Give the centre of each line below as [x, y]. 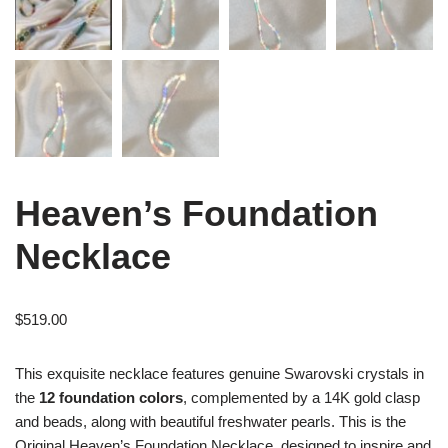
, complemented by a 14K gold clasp [301, 398]
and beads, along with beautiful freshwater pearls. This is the [210, 422]
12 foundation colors [111, 398]
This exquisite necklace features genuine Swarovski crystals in [219, 374]
